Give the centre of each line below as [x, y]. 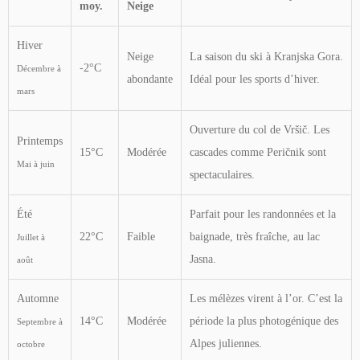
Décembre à [39, 68]
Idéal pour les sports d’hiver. [255, 79]
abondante [150, 79]
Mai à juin [36, 164]
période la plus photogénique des [264, 321]
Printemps [40, 141]
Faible [141, 236]
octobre [31, 344]
